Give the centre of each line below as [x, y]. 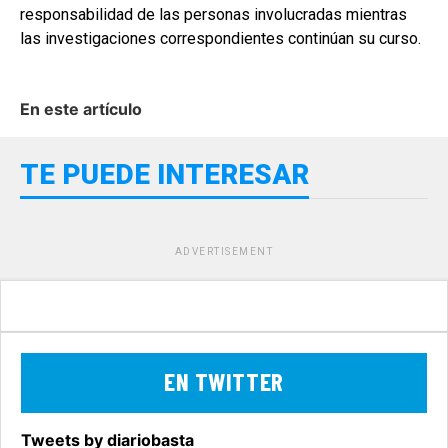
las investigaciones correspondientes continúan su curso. [220, 38]
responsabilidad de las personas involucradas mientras [213, 14]
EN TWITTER [224, 380]
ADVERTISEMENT [224, 251]
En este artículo [81, 108]
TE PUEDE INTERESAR [164, 174]
